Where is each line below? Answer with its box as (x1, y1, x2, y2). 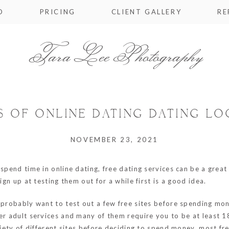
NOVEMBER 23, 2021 (70, 135, 159, 144)
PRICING (39, 8, 76, 16)
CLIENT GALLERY (111, 8, 182, 16)
